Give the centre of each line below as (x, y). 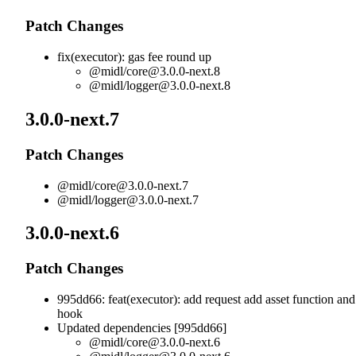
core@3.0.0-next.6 (173, 342)
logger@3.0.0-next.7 (147, 199)
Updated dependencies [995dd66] (142, 328)
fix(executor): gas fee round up (134, 57)
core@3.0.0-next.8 (173, 72)
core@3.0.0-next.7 (141, 185)
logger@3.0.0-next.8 (178, 86)
